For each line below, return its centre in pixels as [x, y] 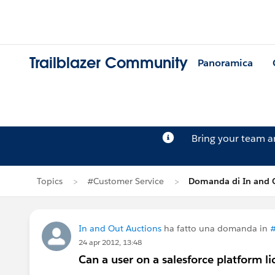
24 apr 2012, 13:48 [110, 242]
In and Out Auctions [120, 228]
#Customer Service [126, 181]
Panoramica [225, 63]
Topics [50, 181]
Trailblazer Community [109, 63]
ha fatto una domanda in [216, 228]
